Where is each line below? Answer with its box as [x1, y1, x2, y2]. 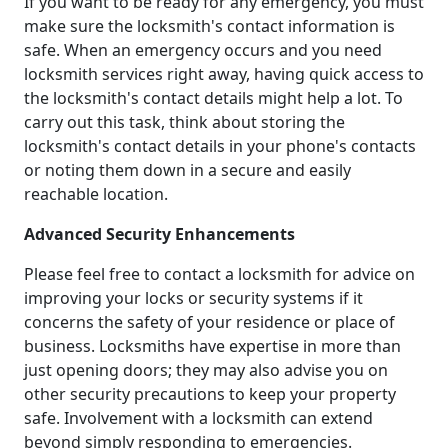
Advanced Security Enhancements [24, 222, 295, 245]
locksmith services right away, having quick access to [24, 62, 424, 85]
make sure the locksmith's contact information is [24, 14, 395, 37]
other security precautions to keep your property [24, 382, 396, 405]
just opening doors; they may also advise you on [24, 358, 388, 381]
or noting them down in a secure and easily [24, 158, 351, 181]
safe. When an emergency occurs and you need [24, 38, 382, 61]
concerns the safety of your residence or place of [24, 310, 395, 333]
